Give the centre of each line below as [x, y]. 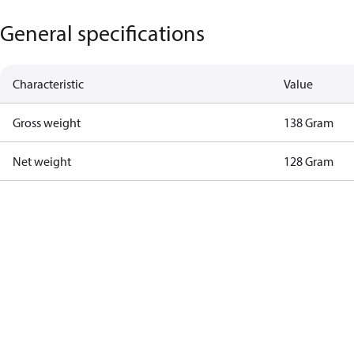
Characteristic [48, 84]
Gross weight [47, 122]
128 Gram [309, 161]
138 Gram [309, 122]
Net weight [42, 161]
